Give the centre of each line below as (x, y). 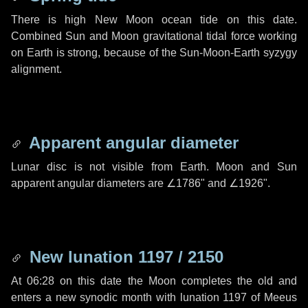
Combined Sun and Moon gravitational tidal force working (154, 36)
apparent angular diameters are (89, 183)
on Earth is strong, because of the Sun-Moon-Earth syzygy (154, 53)
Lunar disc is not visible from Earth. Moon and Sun (154, 167)
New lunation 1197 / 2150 (124, 257)
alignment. (36, 69)
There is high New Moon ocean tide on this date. (154, 20)
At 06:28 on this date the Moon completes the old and (154, 281)
